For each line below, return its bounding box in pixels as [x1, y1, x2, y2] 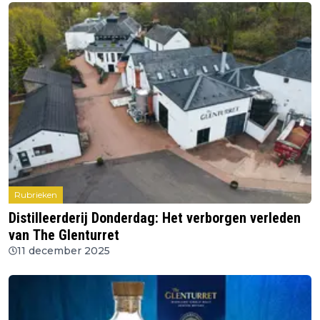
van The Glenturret [9, 226, 119, 244]
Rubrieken [14, 189, 57, 200]
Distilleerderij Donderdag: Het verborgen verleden [9, 209, 301, 226]
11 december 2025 [17, 244, 110, 257]
